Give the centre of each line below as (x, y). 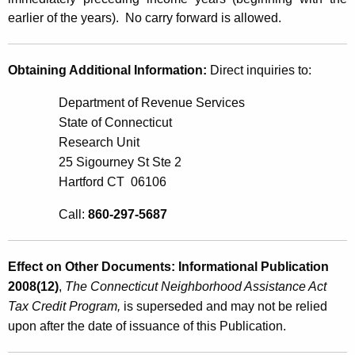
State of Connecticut (115, 122)
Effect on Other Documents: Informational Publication (168, 266)
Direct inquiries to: (259, 70)
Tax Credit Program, (66, 306)
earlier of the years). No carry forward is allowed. (145, 17)
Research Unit (99, 142)
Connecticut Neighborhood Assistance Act (208, 286)
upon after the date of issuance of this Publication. (147, 326)
